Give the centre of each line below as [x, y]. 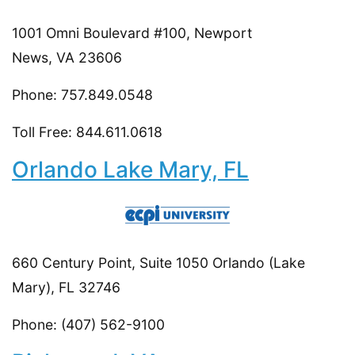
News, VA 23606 [67, 57]
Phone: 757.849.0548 [82, 94]
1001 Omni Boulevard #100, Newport [132, 32]
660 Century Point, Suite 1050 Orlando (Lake [158, 262]
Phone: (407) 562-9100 [88, 324]
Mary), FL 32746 [66, 287]
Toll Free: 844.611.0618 [87, 132]
